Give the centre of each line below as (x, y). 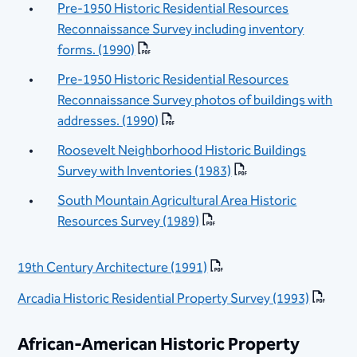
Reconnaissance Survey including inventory (181, 29)
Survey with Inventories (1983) (145, 172)
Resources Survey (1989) (129, 222)
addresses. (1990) (108, 121)
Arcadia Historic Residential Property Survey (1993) (164, 298)
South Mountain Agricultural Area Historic (177, 201)
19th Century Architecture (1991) (113, 268)
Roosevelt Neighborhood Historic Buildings (182, 151)
